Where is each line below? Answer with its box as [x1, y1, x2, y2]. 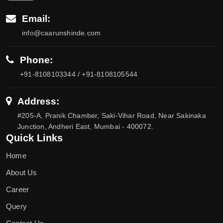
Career [6, 185, 29, 194]
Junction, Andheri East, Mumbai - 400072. [17, 122, 153, 130]
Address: [17, 96, 59, 107]
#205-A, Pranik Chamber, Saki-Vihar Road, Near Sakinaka [17, 111, 206, 119]
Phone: [20, 54, 53, 65]
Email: [22, 13, 50, 24]
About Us [6, 168, 37, 177]
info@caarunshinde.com [22, 28, 101, 37]
